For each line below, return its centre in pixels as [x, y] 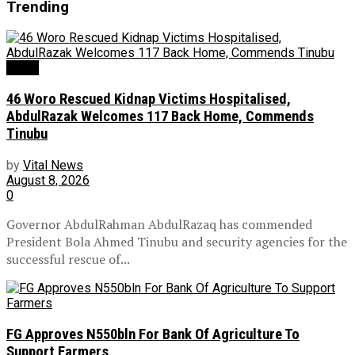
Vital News [53, 165]
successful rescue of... [68, 259]
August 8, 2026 [48, 180]
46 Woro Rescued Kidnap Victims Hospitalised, [149, 99]
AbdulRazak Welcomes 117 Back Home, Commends [160, 117]
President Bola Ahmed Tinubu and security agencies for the [177, 241]
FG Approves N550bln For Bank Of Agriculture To [153, 334]
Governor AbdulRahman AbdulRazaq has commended [159, 224]
